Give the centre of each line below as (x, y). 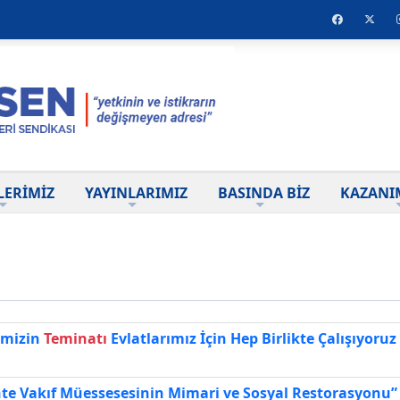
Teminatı (75, 338)
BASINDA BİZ (264, 192)
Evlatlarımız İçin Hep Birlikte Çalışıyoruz (252, 338)
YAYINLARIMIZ (136, 192)
